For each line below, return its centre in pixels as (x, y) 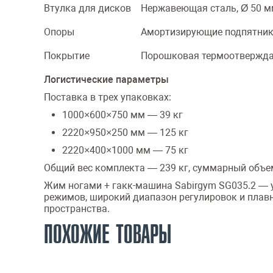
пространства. (77, 209)
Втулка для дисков (87, 8)
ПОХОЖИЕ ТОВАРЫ (108, 235)
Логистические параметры (106, 80)
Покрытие (67, 56)
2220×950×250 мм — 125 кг (125, 133)
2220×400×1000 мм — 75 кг (125, 150)
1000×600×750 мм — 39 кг (122, 115)
